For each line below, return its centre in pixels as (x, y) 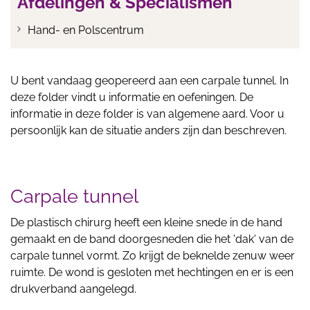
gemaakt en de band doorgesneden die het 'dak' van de (152, 239)
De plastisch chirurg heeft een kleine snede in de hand (146, 222)
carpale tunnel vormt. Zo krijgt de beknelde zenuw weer (153, 256)
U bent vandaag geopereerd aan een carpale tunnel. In (149, 81)
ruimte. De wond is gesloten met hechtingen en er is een (152, 272)
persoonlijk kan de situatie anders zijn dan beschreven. (148, 130)
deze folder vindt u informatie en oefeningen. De (132, 97)
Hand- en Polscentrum (86, 30)
